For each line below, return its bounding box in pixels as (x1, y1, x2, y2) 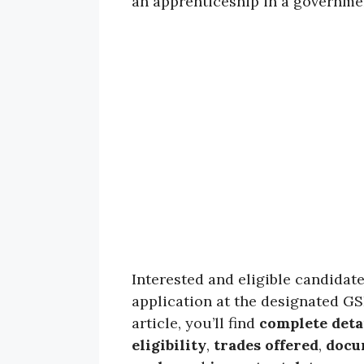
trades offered (214, 336, 318, 355)
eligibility (132, 336, 206, 355)
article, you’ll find (132, 314, 259, 333)
